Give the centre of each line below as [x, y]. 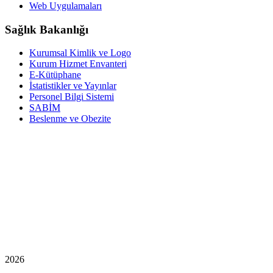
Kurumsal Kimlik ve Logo [80, 53]
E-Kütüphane [55, 75]
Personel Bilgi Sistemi [72, 97]
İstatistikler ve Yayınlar [73, 86]
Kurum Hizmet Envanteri [78, 64]
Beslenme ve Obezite [70, 119]
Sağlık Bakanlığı [47, 29]
